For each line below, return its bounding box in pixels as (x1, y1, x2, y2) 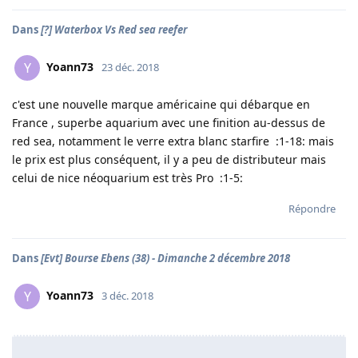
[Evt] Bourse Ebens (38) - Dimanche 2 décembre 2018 (41, 251, 290, 265)
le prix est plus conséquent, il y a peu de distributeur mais (12, 152, 326, 167)
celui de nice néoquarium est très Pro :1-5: (12, 170, 243, 185)
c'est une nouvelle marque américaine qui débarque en (12, 97, 310, 112)
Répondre (288, 201, 336, 216)
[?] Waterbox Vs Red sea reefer (41, 22, 187, 37)
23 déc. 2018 (101, 59, 159, 74)
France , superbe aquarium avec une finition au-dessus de (12, 115, 325, 130)
